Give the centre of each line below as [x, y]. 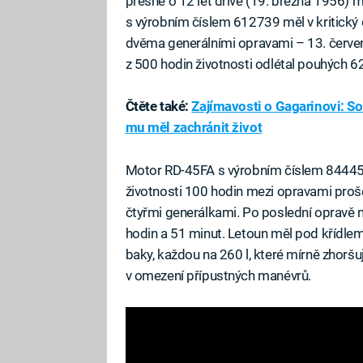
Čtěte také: [158, 107]
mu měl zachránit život [194, 128]
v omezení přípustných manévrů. [218, 275]
